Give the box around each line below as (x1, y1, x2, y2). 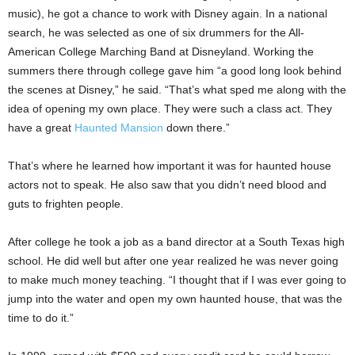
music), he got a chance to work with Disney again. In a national (8, 6, 327, 20)
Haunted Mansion (74, 120, 163, 134)
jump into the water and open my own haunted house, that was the (8, 292, 342, 305)
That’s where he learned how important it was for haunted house (8, 158, 331, 172)
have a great (8, 120, 74, 134)
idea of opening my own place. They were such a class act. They (8, 101, 332, 115)
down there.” (163, 120, 230, 134)
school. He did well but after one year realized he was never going (8, 254, 338, 267)
